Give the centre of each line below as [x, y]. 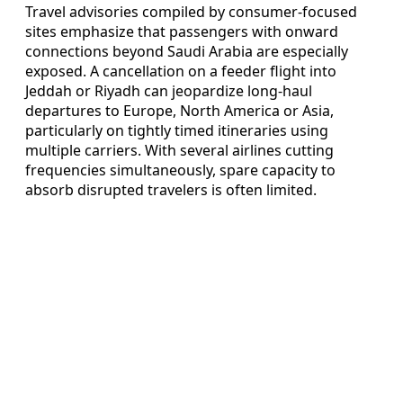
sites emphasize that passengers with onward [182, 32]
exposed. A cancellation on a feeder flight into [181, 72]
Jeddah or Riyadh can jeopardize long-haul [169, 91]
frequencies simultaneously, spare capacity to [180, 170]
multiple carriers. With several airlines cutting [179, 151]
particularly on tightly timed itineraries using [177, 131]
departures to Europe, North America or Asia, [179, 111]
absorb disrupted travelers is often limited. [171, 190]
